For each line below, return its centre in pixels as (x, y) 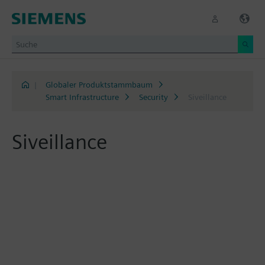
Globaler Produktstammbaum (99, 85)
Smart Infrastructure (82, 97)
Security (153, 97)
